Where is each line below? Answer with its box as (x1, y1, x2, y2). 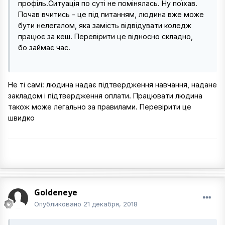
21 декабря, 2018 (83, 200, 138, 208)
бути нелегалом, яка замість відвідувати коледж (18, 21, 191, 30)
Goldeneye (34, 187, 77, 198)
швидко (8, 114, 39, 123)
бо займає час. (18, 43, 70, 52)
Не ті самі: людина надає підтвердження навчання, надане (8, 80, 217, 89)
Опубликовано (34, 200, 83, 208)
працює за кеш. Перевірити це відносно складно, (18, 32, 193, 41)
